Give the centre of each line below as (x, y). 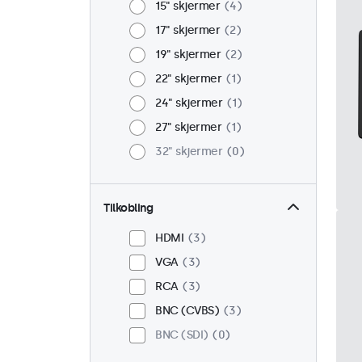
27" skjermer (188, 127)
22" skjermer (188, 79)
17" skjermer (187, 30)
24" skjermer (189, 103)
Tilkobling (128, 208)
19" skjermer (188, 55)
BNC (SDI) (182, 335)
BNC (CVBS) (187, 311)
